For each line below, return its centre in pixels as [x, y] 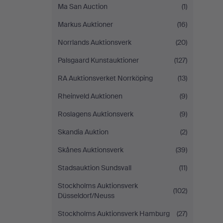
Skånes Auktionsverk [91, 150]
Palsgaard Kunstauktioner [98, 60]
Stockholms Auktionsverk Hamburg [114, 214]
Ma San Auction [83, 6]
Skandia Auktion [83, 132]
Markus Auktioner [85, 24]
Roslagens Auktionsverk [96, 114]
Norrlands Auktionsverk [95, 42]
